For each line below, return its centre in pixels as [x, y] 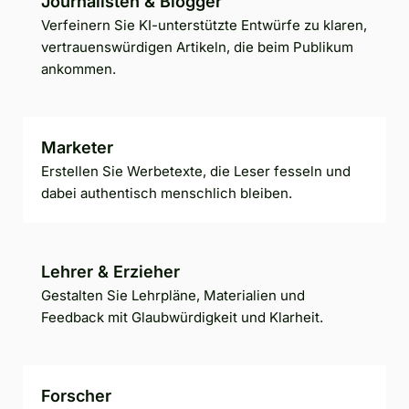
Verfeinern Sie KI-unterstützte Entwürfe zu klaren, [204, 25]
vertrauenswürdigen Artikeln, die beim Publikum [197, 47]
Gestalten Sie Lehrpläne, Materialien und [173, 295]
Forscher [76, 395]
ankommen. [79, 68]
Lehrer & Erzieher [110, 271]
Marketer [77, 147]
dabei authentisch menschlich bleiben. [167, 193]
